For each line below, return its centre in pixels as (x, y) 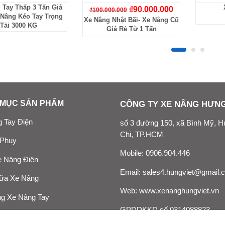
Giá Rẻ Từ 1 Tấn (131, 29)
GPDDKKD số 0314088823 (165, 210)
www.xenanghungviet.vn (179, 191)
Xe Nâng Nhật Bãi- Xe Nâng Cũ (131, 20)
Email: (131, 172)
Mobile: (133, 153)
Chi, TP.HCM (142, 134)
